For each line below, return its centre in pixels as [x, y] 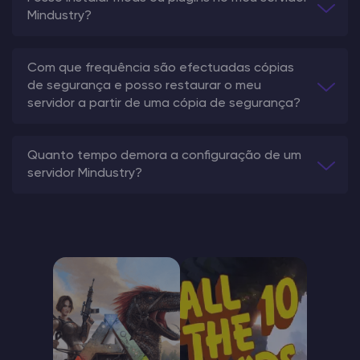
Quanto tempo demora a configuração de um [164, 155]
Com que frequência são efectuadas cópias [161, 68]
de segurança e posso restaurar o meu [144, 86]
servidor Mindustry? [85, 173]
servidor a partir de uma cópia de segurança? [164, 103]
